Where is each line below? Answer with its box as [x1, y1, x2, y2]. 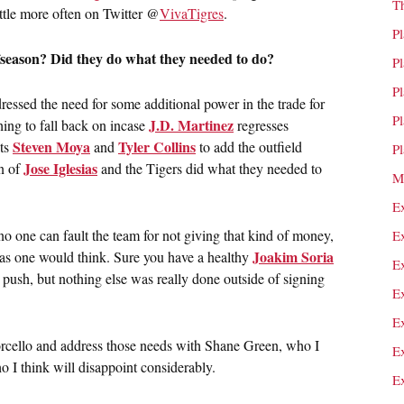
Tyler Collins [118, 136, 196, 158]
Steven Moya [13, 136, 90, 158]
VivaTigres [160, 4, 224, 23]
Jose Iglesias [23, 158, 97, 179]
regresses [234, 115, 289, 135]
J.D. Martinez [149, 115, 234, 136]
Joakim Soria [252, 246, 334, 268]
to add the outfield [196, 137, 302, 157]
